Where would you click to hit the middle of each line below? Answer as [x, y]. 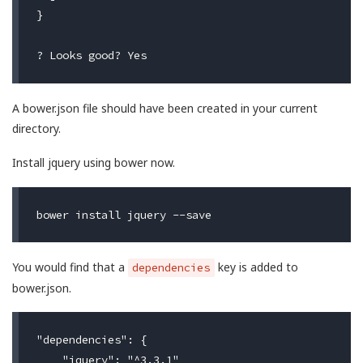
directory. [36, 128]
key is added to [256, 267]
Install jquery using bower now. [94, 163]
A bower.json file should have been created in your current [165, 108]
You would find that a [70, 267]
